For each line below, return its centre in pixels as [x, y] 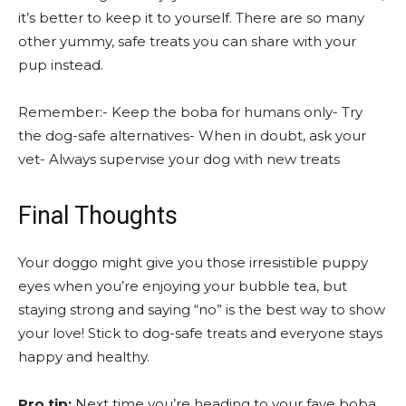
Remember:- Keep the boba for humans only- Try [190, 111]
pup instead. [61, 64]
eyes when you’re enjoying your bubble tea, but [183, 285]
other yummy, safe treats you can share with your [187, 41]
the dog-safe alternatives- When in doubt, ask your [192, 135]
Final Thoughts [98, 215]
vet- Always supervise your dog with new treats [179, 159]
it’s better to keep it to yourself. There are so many [191, 17]
